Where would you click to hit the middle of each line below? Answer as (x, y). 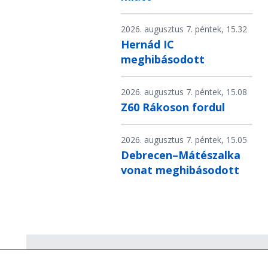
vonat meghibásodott (180, 170)
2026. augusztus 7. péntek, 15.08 (184, 92)
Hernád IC (147, 45)
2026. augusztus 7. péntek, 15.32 (184, 29)
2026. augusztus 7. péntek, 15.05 (184, 140)
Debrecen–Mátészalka (181, 155)
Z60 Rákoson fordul (173, 107)
